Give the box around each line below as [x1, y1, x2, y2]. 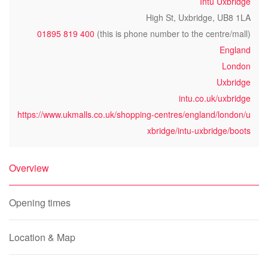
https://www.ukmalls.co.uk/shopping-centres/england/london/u [17, 108, 251, 120]
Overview [9, 161, 49, 175]
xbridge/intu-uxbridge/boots [147, 124, 251, 136]
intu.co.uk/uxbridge [179, 92, 251, 104]
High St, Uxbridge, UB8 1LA [146, 11, 251, 23]
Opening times [9, 196, 71, 209]
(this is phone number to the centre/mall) [95, 28, 251, 39]
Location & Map [9, 230, 75, 244]
